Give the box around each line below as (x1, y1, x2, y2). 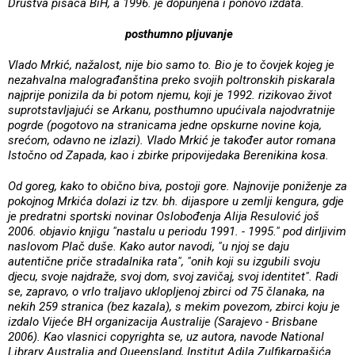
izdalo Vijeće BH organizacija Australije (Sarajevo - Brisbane (8, 314, 318, 329)
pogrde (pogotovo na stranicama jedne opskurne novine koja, (8, 117, 322, 132)
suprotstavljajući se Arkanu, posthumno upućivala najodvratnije (8, 102, 335, 117)
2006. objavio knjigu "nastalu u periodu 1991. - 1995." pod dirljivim (8, 223, 346, 239)
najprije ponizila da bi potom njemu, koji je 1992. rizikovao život (8, 87, 332, 102)
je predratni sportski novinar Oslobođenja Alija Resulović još (8, 208, 319, 223)
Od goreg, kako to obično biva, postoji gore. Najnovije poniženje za (8, 178, 347, 193)
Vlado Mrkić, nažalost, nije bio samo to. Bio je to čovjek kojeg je (8, 57, 334, 72)
